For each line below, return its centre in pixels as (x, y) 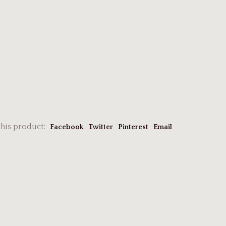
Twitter (101, 127)
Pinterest (133, 127)
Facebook (67, 127)
